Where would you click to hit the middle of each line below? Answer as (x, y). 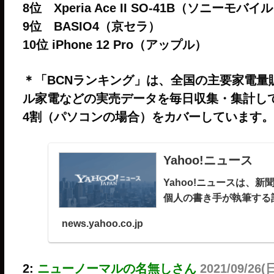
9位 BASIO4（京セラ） (91, 26)
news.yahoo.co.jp (102, 224)
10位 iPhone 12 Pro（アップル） (114, 44)
